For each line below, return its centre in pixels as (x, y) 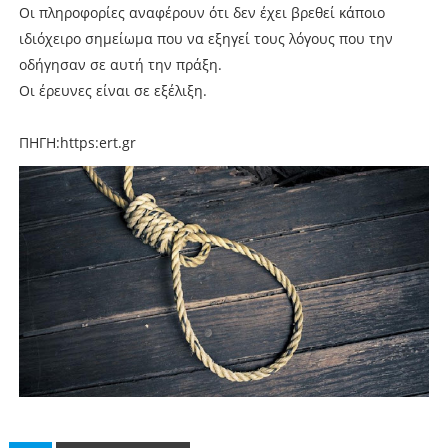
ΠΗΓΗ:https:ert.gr (77, 142)
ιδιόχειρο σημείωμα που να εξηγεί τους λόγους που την (205, 38)
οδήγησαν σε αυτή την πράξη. (120, 64)
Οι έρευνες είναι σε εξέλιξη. (112, 90)
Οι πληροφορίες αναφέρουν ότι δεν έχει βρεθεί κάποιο (201, 12)
